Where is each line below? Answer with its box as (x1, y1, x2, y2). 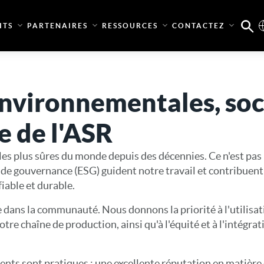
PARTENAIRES (27, 22, 88, 29)
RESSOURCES (101, 22, 158, 29)
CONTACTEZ (171, 22, 225, 29)
